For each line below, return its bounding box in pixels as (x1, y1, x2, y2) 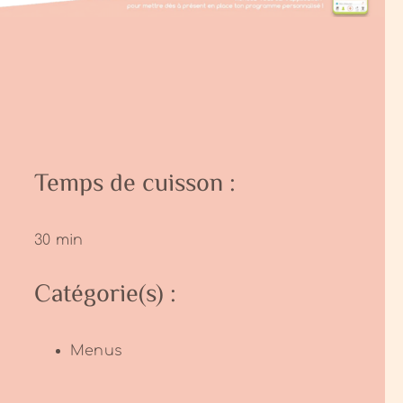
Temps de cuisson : (34, 164, 237, 204)
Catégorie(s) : (34, 274, 177, 315)
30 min (34, 231, 84, 248)
